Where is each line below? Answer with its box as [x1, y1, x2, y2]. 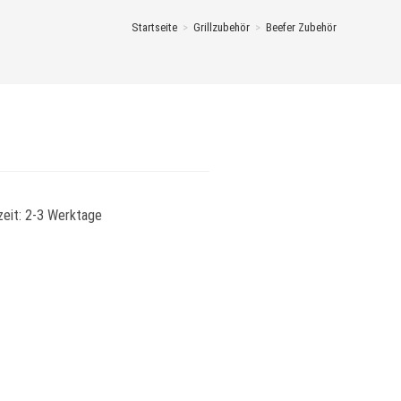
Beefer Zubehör [266, 21, 337, 34]
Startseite [132, 21, 177, 34]
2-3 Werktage [25, 207, 102, 224]
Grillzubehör [193, 21, 250, 34]
